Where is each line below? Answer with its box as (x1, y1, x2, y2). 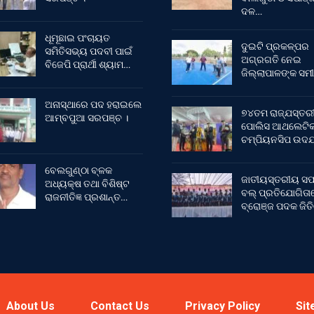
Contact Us (90, 299, 149, 313)
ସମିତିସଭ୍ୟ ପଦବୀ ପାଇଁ (44, 46, 132, 57)
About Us (6, 299, 55, 313)
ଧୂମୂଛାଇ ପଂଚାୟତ (44, 32, 110, 44)
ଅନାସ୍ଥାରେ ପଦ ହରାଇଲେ (44, 98, 142, 110)
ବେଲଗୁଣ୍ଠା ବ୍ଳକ (44, 165, 112, 177)
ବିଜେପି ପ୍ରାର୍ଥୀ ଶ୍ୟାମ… (44, 59, 130, 71)
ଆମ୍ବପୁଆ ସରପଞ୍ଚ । (44, 111, 128, 123)
